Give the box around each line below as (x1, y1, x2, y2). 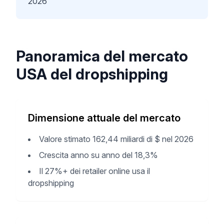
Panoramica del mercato (16, 47, 188, 65)
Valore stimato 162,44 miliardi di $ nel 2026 (39, 134, 193, 144)
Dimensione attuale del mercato (28, 112, 180, 124)
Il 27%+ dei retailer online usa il (39, 166, 150, 176)
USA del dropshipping (16, 65, 168, 83)
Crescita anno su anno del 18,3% (39, 150, 158, 160)
